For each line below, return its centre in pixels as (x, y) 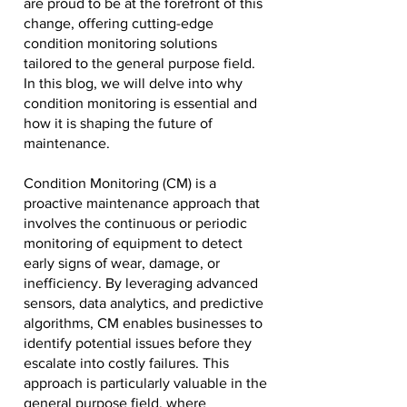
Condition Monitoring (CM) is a (120, 183)
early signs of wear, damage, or (122, 263)
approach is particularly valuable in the (145, 383)
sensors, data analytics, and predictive (144, 303)
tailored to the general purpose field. (139, 63)
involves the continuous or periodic (135, 223)
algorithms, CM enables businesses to (143, 323)
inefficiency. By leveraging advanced (141, 283)
